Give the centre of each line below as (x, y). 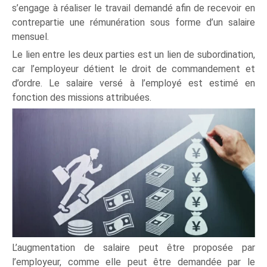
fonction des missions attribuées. (82, 97)
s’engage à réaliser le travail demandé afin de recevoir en (133, 8)
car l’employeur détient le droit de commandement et (133, 69)
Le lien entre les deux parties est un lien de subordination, (133, 54)
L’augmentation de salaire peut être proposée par (133, 247)
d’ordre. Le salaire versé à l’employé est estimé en (133, 83)
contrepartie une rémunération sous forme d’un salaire (133, 22)
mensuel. (31, 36)
